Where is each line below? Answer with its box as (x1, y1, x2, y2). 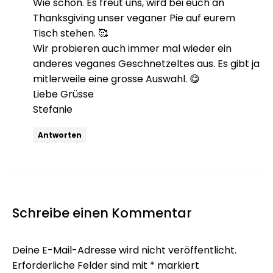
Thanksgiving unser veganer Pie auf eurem (33, 10, 235, 25)
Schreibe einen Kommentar (12, 204, 192, 222)
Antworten (38, 129, 82, 140)
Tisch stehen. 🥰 (33, 26, 108, 40)
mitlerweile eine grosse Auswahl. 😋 (33, 71, 200, 86)
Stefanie (33, 102, 73, 116)
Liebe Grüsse (33, 87, 94, 101)
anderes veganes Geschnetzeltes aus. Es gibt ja (33, 56, 260, 71)
